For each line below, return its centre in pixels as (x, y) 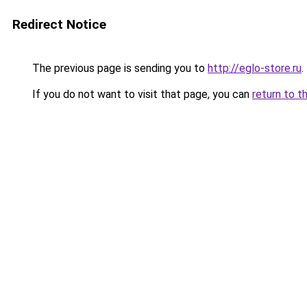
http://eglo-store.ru (255, 68)
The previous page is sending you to (119, 68)
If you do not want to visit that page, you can (141, 94)
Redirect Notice (59, 24)
